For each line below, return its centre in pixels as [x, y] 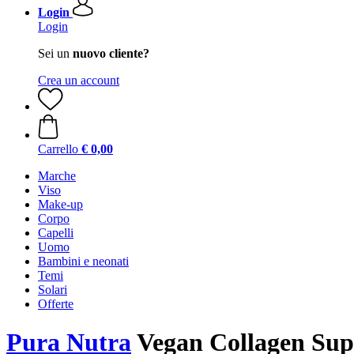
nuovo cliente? [111, 53]
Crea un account [79, 80]
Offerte [56, 304]
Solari [53, 290]
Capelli [56, 233]
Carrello [58, 149]
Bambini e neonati [83, 261]
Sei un [55, 53]
